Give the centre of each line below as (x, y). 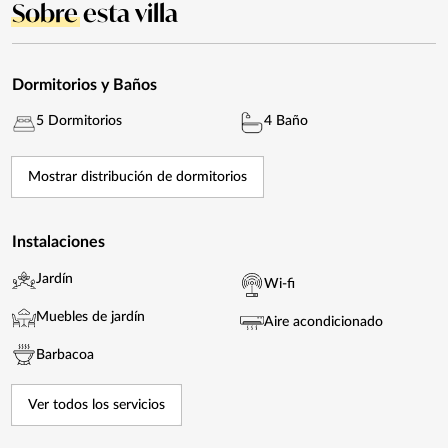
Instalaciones (58, 241)
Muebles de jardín (90, 317)
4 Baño (286, 120)
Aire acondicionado (323, 322)
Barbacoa (65, 355)
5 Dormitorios (79, 120)
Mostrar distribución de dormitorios (137, 176)
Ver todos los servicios (96, 404)
